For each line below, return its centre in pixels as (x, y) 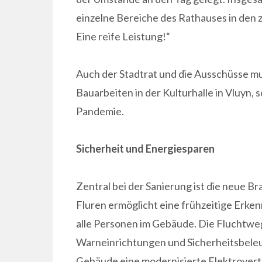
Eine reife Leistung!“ (123, 36)
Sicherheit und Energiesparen (145, 148)
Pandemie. (100, 111)
